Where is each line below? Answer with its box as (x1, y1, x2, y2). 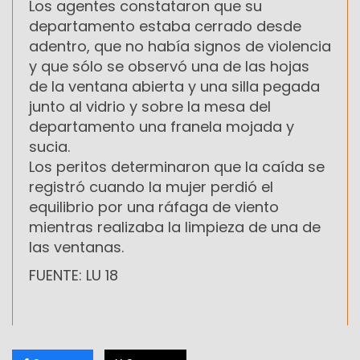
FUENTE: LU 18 (29, 265, 118, 286)
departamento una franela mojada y (29, 117, 294, 137)
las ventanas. (29, 237, 124, 258)
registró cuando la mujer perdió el (29, 177, 273, 198)
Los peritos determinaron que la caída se (29, 157, 325, 178)
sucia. (29, 137, 70, 157)
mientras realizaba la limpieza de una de (29, 217, 321, 238)
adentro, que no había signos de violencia (29, 36, 331, 57)
